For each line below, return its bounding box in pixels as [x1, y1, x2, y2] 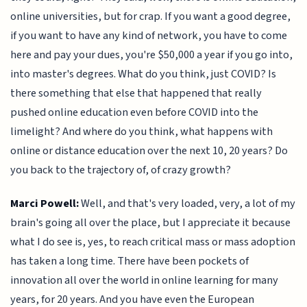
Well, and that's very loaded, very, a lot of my [79, 195, 296, 212]
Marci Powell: [10, 195, 79, 212]
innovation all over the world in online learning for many [10, 271, 279, 288]
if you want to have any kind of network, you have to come [10, 27, 288, 45]
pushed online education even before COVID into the [10, 104, 259, 121]
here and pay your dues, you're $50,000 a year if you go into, [10, 47, 293, 64]
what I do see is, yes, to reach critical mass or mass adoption [10, 233, 296, 250]
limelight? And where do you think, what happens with [10, 123, 273, 140]
